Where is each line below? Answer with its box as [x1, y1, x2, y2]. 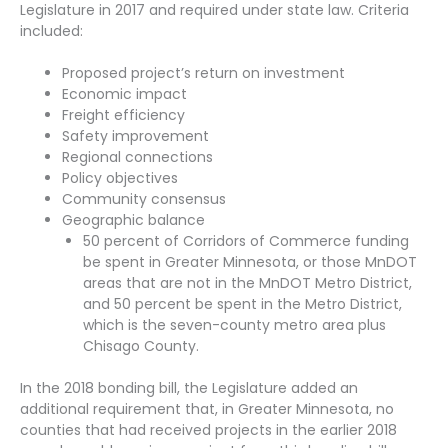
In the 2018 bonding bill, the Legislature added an [20, 377, 358, 398]
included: [20, 20, 83, 41]
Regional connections [62, 146, 213, 167]
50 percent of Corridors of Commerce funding [83, 230, 409, 251]
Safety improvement [62, 125, 209, 146]
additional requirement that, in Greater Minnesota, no [20, 398, 394, 419]
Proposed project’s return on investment [62, 62, 345, 83]
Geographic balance [62, 209, 205, 230]
